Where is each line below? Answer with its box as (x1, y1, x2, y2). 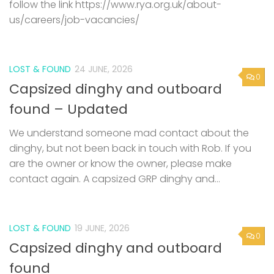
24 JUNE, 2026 (75, 63, 133, 76)
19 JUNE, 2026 (75, 222, 130, 235)
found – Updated (9, 100, 128, 119)
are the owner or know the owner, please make (9, 157, 232, 171)
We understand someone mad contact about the (9, 126, 249, 141)
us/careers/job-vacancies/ (9, 13, 139, 28)
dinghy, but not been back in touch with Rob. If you (9, 141, 251, 156)
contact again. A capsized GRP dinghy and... (9, 172, 220, 187)
